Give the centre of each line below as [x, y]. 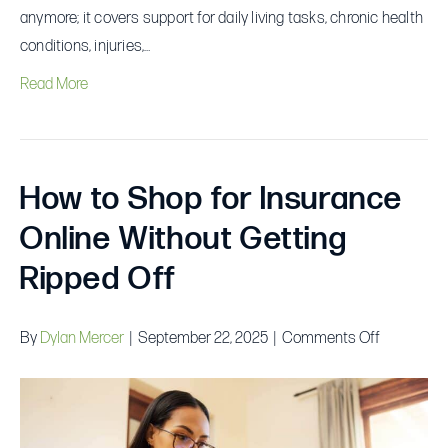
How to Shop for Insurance [212, 199]
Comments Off [331, 338]
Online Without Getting [184, 239]
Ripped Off [98, 279]
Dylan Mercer [82, 338]
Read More [54, 84]
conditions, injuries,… [85, 46]
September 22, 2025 [203, 338]
